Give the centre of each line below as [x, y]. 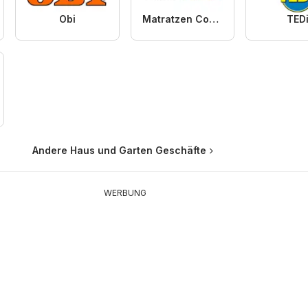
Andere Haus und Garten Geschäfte [119, 151]
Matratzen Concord [213, 19]
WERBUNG [125, 193]
